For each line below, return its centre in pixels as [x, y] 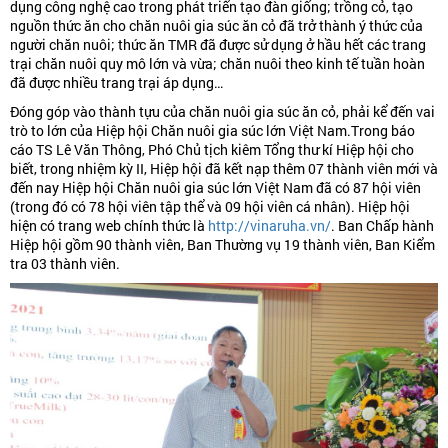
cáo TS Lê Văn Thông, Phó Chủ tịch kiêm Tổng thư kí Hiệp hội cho [212, 150]
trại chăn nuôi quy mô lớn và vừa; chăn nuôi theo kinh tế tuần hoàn [217, 64]
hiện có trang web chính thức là [109, 226]
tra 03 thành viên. [65, 264]
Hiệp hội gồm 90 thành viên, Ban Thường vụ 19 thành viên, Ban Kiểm [222, 245]
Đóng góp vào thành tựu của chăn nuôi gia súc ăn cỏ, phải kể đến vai [222, 112]
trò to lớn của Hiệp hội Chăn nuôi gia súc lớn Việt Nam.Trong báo [212, 131]
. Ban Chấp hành [382, 226]
